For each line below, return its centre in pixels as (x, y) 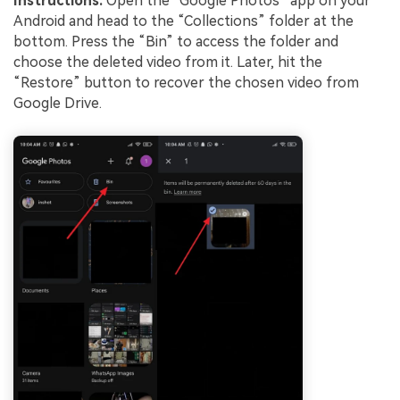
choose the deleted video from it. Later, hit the (168, 62)
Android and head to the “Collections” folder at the (183, 21)
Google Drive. (58, 103)
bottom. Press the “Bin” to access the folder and (176, 41)
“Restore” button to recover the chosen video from (186, 82)
